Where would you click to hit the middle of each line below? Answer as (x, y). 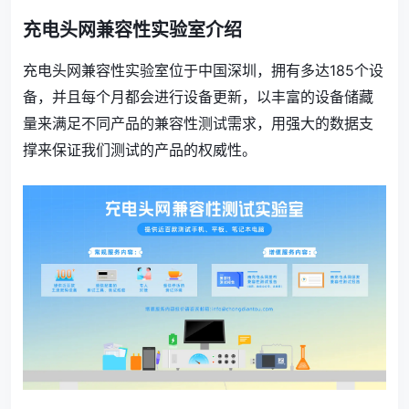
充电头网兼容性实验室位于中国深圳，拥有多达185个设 (203, 71)
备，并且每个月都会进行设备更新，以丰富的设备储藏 (198, 97)
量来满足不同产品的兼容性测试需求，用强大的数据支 (198, 124)
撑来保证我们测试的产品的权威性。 (140, 150)
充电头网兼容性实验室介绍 (132, 31)
